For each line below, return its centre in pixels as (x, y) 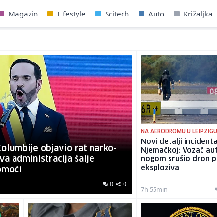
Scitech (117, 14)
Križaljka (198, 14)
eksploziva (160, 168)
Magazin (23, 14)
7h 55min (155, 190)
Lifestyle (71, 14)
